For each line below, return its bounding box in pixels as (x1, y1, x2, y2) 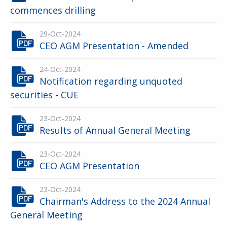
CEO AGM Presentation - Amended (40, 40, 188, 52)
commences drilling (10, 4, 96, 16)
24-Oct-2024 (40, 64, 81, 74)
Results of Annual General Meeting (40, 124, 191, 136)
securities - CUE (10, 89, 79, 101)
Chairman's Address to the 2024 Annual (40, 195, 210, 207)
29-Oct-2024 (40, 29, 81, 39)
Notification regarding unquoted (40, 75, 182, 87)
